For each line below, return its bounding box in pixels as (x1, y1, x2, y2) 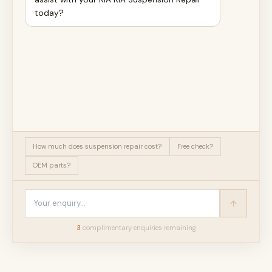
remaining (161, 223, 196, 232)
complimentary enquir (80, 223, 154, 232)
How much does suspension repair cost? (33, 142, 161, 151)
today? (35, 8, 64, 18)
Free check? (177, 142, 213, 151)
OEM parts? (33, 161, 70, 169)
